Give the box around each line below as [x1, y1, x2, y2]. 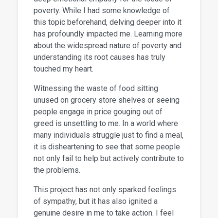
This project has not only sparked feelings [34, 185, 177, 195]
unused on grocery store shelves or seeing [34, 95, 180, 105]
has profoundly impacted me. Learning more [34, 29, 183, 39]
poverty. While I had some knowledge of [34, 6, 170, 16]
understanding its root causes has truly [34, 53, 166, 62]
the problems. [34, 165, 81, 175]
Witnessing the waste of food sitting [34, 84, 159, 93]
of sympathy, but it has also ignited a [34, 197, 158, 206]
